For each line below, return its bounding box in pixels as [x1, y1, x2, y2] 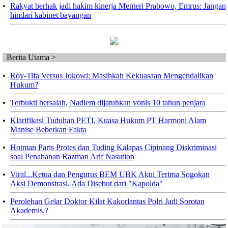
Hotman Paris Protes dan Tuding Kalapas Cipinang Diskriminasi [10, 142, 217, 152]
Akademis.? [10, 206, 48, 215]
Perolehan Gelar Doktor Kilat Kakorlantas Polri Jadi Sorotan [10, 196, 205, 206]
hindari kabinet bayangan [10, 10, 91, 19]
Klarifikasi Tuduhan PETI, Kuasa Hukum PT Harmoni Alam [10, 116, 206, 125]
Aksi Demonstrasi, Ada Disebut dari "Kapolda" [10, 179, 163, 188]
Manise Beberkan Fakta [10, 125, 87, 134]
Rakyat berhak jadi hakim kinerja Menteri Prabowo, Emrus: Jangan [10, 1, 226, 10]
